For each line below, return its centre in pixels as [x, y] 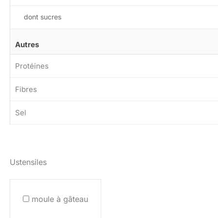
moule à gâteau [60, 199]
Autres [27, 45]
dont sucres [43, 17]
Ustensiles [28, 162]
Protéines [32, 66]
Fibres [26, 90]
